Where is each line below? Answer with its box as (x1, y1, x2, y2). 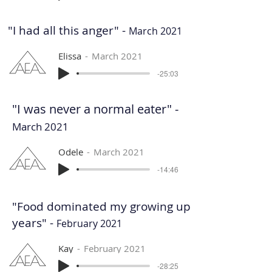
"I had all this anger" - (8, 22, 129, 38)
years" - (12, 215, 56, 231)
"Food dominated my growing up (12, 199, 191, 214)
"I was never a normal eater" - (12, 101, 178, 117)
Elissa (58, 49, 81, 62)
